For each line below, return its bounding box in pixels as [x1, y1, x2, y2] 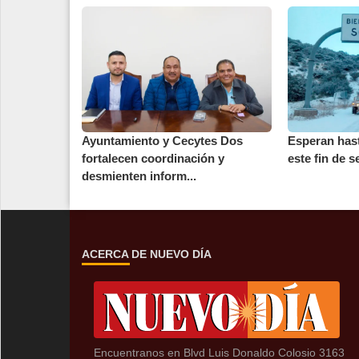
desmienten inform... [82, 169, 196, 184]
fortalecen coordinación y [82, 151, 224, 166]
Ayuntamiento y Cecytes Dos [82, 134, 243, 148]
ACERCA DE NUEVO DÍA [82, 248, 212, 261]
